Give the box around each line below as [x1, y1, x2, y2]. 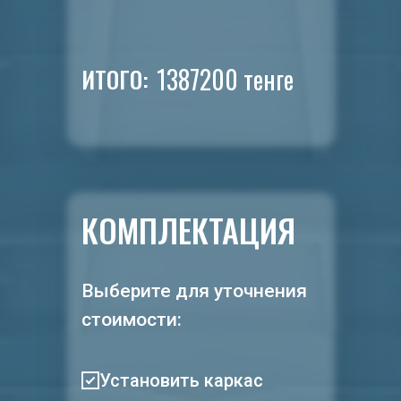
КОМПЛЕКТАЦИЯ [81, 206, 295, 253]
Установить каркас [99, 370, 263, 391]
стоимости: [81, 309, 182, 330]
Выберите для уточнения [81, 280, 307, 302]
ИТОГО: [81, 62, 149, 97]
